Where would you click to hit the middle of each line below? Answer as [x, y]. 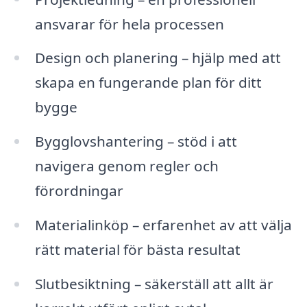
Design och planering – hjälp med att [158, 58]
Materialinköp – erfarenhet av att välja [163, 225]
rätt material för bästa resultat [137, 250]
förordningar [79, 191]
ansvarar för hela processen [129, 24]
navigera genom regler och [126, 166]
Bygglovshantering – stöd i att [136, 142]
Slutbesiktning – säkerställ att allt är [154, 283]
